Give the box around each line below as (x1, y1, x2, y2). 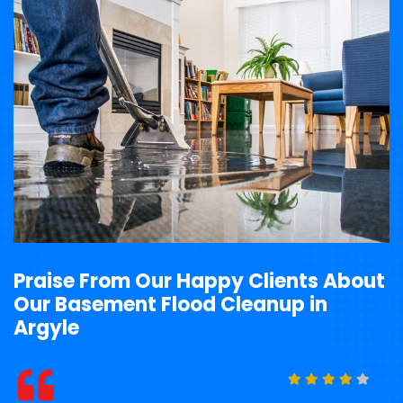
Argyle (13, 313, 79, 342)
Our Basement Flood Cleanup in (13, 290, 327, 318)
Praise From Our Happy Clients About (13, 266, 385, 295)
